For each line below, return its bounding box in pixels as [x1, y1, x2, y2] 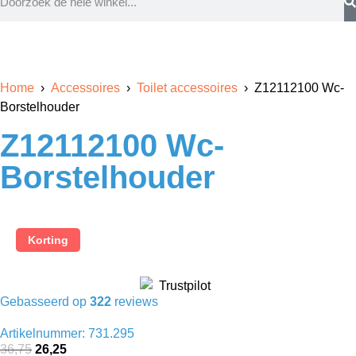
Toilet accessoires [137, 81, 238, 95]
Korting [28, 234, 68, 246]
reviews [111, 294, 158, 308]
